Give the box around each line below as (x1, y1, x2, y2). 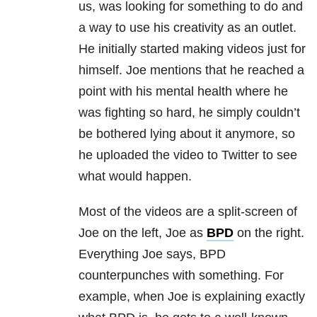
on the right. (234, 226, 304, 241)
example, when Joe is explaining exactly (79, 289, 305, 304)
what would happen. (79, 169, 192, 184)
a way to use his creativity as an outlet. (79, 21, 296, 35)
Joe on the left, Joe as (79, 226, 207, 241)
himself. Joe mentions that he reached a (79, 63, 304, 78)
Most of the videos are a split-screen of (79, 204, 297, 219)
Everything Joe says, (79, 247, 200, 262)
